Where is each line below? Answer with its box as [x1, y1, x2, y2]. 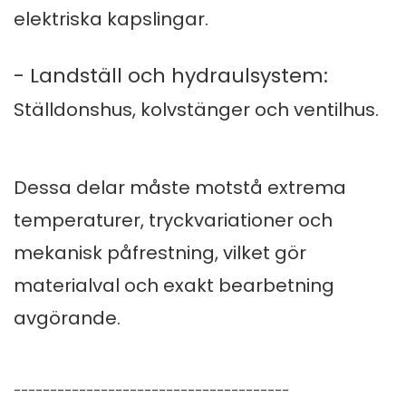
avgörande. [14, 305, 121, 332]
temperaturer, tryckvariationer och [14, 208, 333, 234]
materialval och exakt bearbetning [14, 273, 334, 299]
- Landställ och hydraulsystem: [14, 62, 328, 91]
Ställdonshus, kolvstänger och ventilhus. [14, 97, 379, 123]
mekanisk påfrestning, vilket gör [14, 240, 306, 266]
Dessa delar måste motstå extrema [14, 175, 346, 201]
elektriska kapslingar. [14, 6, 208, 33]
